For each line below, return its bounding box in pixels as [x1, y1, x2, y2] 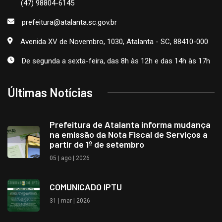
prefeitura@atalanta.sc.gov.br [22, 17, 117, 27]
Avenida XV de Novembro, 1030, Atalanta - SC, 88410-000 [20, 37, 208, 46]
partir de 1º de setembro [50, 138, 144, 150]
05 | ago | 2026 [50, 154, 90, 162]
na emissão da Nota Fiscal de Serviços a [50, 128, 208, 140]
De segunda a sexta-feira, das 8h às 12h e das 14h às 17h [22, 56, 210, 65]
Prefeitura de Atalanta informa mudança [50, 118, 211, 130]
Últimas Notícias [7, 85, 93, 100]
